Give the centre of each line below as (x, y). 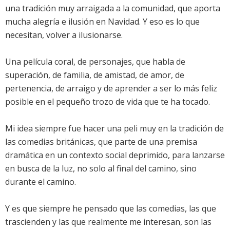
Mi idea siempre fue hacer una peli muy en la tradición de (114, 129)
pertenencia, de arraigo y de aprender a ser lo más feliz (111, 89)
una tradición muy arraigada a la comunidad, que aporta (113, 8)
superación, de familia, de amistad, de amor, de (95, 75)
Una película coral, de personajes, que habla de (95, 62)
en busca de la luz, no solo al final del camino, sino (101, 169)
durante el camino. (41, 182)
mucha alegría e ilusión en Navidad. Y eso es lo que (102, 22)
